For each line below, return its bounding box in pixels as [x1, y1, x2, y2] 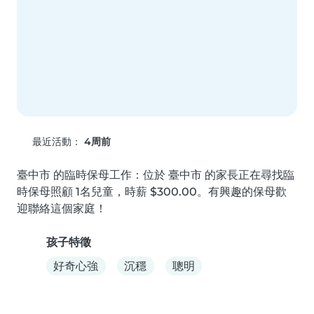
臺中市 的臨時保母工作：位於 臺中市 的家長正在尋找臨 [17, 168, 294, 182]
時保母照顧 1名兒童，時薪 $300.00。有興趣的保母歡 [17, 185, 287, 199]
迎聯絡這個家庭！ [17, 202, 107, 216]
